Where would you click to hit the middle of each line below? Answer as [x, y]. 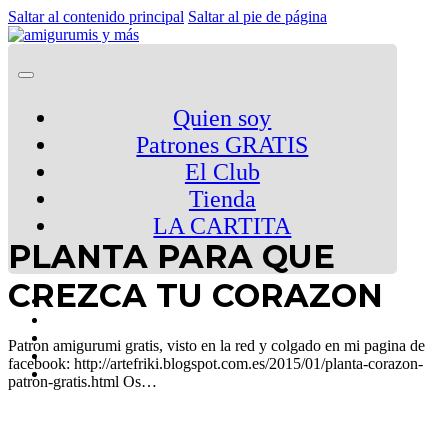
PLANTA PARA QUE [171, 257]
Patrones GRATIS [222, 145]
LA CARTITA [222, 226]
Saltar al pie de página [257, 16]
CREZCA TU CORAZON [195, 296]
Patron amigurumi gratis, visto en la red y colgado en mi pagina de [216, 345]
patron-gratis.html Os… [82, 381]
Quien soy [222, 118]
